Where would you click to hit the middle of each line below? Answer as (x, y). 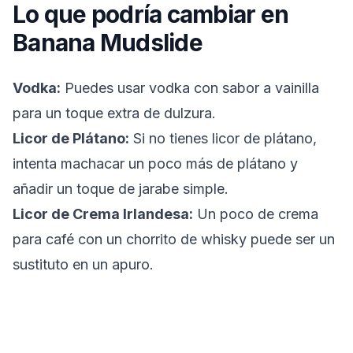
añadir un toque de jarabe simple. (121, 189)
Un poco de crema (256, 214)
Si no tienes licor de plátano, (223, 138)
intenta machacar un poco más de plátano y (155, 163)
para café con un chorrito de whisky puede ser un (174, 239)
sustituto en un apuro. (83, 264)
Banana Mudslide (108, 43)
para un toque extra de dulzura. (114, 113)
